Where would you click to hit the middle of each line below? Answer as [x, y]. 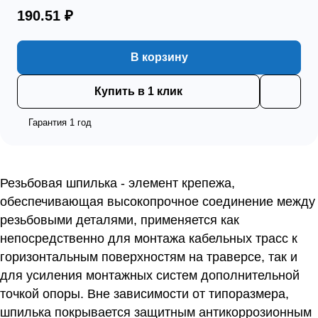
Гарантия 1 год [60, 122]
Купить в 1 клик [138, 91]
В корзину [159, 57]
